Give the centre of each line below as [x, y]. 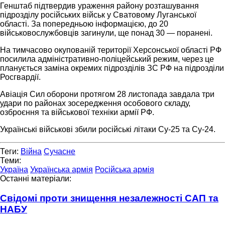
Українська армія [62, 169]
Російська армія [125, 169]
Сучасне [60, 151]
